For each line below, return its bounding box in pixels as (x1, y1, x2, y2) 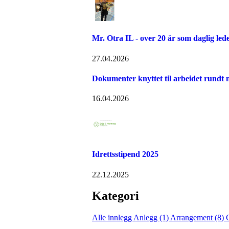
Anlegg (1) (133, 213, 170, 222)
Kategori (92, 189, 139, 203)
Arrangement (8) (170, 213, 226, 222)
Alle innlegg (92, 213, 133, 222)
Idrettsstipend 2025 (92, 150, 158, 159)
